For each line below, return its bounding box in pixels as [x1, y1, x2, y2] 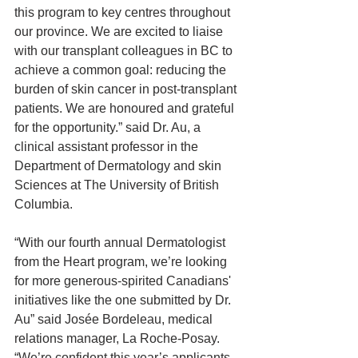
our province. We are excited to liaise [14, 25, 226, 38]
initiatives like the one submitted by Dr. [14, 293, 234, 307]
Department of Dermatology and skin [14, 159, 225, 173]
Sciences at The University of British [14, 178, 222, 192]
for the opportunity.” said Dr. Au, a [14, 121, 204, 134]
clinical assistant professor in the [14, 140, 201, 153]
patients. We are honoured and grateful [14, 101, 237, 115]
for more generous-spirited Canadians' [14, 274, 234, 288]
